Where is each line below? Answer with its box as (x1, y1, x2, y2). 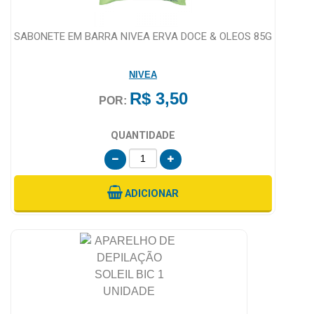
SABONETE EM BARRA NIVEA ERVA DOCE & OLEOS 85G (14, 29, 272, 43)
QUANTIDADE (111, 129, 175, 142)
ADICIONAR (125, 187, 179, 200)
